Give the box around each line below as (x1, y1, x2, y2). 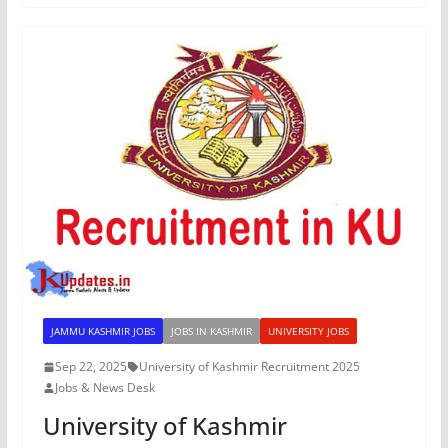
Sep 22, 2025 (54, 358, 127, 376)
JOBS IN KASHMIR (170, 324, 252, 339)
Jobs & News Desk (54, 379, 155, 397)
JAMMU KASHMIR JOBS (50, 324, 155, 339)
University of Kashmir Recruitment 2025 (138, 358, 360, 376)
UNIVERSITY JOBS (267, 324, 349, 339)
